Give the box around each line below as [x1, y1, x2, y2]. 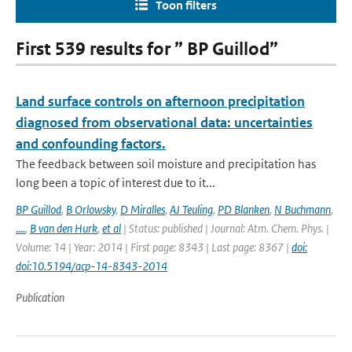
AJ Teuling [170, 202, 213, 217]
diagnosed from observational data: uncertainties [16, 114, 313, 131]
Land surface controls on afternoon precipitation [16, 93, 305, 110]
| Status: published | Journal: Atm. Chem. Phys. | [121, 221, 329, 236]
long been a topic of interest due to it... [16, 175, 215, 190]
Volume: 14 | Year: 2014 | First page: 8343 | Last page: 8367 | [16, 240, 291, 255]
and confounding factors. [16, 135, 166, 152]
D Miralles [120, 202, 165, 217]
